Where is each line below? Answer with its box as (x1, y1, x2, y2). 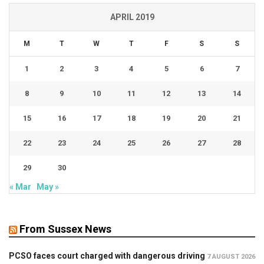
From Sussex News (19, 223, 111, 236)
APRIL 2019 (110, 12, 154, 22)
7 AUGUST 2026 (207, 253, 255, 261)
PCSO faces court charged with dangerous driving (9, 251, 205, 261)
